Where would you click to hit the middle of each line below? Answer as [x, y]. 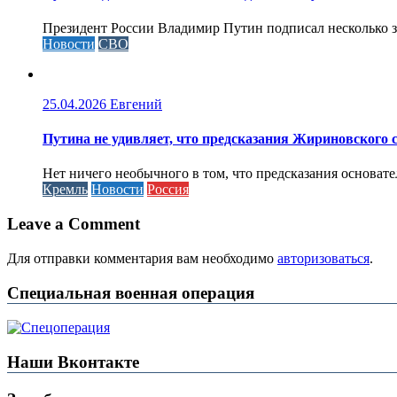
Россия [168, 190]
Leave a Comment [74, 224]
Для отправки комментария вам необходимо [142, 258]
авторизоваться [323, 258]
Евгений [136, 104]
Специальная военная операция [131, 292]
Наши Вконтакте [73, 362]
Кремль [65, 190]
